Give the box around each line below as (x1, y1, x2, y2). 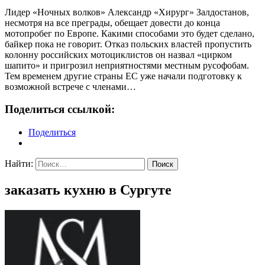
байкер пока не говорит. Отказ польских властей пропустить (5, 38, 251, 49)
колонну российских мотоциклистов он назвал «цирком (5, 49, 232, 60)
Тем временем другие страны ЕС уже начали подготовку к (5, 70, 242, 81)
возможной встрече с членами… (5, 81, 136, 92)
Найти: (5, 159, 33, 169)
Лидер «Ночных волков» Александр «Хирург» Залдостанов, (5, 7, 249, 17)
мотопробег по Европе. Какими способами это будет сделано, (5, 28, 254, 38)
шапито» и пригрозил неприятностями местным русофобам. (5, 60, 249, 70)
